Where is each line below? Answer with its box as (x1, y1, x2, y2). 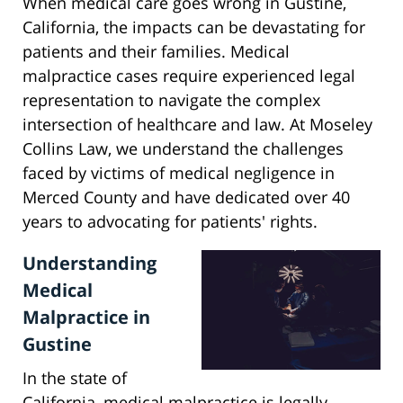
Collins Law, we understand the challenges (22, 138, 344, 160)
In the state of (22, 367, 127, 390)
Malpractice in (22, 305, 150, 330)
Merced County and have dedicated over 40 (22, 186, 350, 209)
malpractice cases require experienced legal (22, 65, 355, 87)
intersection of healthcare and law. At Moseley (22, 113, 372, 136)
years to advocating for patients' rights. (22, 210, 318, 233)
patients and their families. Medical (22, 40, 290, 63)
